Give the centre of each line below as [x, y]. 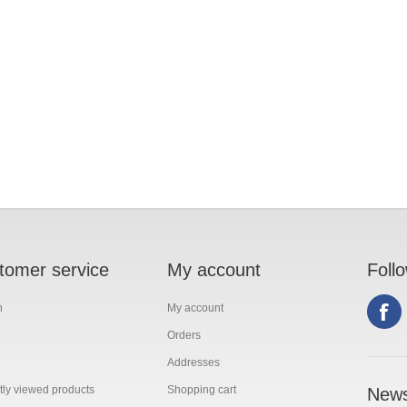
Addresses [194, 362]
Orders [184, 335]
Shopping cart [202, 390]
